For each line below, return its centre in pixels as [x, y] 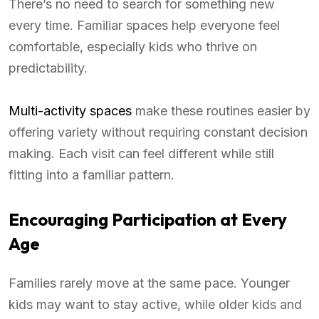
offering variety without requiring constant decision [158, 132]
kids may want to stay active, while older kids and [155, 305]
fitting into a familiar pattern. [91, 175]
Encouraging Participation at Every [148, 220]
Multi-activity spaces [70, 111]
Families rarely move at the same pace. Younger [149, 283]
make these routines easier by [221, 111]
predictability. [48, 68]
